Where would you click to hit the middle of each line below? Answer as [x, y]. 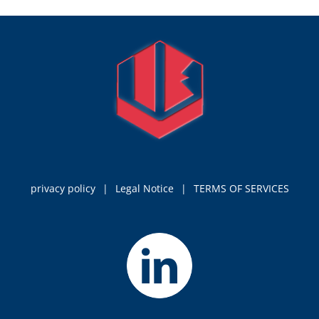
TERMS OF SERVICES [241, 188]
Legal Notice [144, 188]
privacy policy [63, 188]
